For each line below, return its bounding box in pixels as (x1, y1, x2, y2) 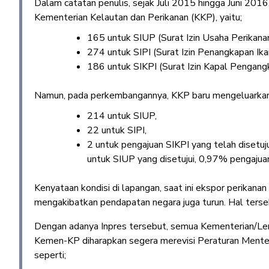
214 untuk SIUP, (87, 109, 157, 122)
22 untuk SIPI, (87, 124, 147, 137)
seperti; (34, 249, 66, 262)
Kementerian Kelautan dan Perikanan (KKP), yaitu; (34, 11, 242, 24)
